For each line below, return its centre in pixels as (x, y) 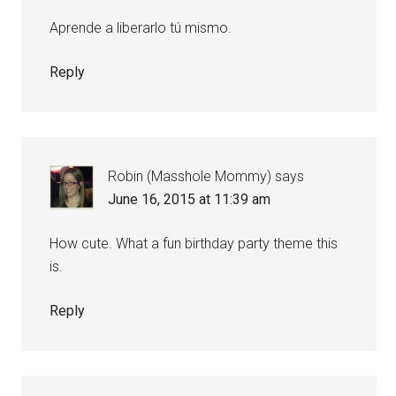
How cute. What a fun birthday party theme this (194, 244)
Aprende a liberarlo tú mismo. (141, 28)
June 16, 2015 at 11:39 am (190, 200)
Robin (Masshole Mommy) (190, 177)
